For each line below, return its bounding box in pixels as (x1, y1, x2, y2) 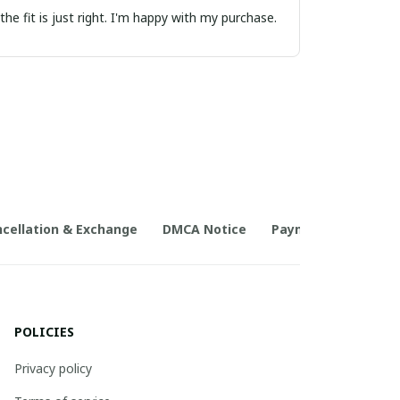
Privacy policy (14, 360, 92, 377)
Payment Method (271, 220, 383, 237)
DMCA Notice (162, 220, 246, 237)
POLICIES (14, 323, 74, 340)
